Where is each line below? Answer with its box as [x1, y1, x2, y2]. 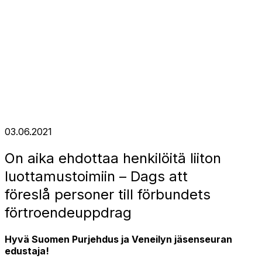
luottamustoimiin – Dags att [5, 168, 188, 185]
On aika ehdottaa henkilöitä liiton [5, 150, 221, 167]
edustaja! [5, 245, 49, 257]
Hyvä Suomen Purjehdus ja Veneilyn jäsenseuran [5, 233, 232, 246]
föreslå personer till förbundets [5, 186, 211, 204]
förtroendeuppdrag [5, 204, 132, 222]
